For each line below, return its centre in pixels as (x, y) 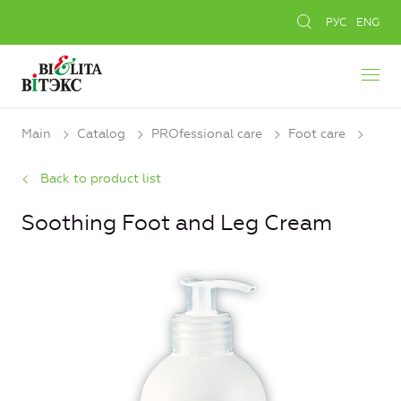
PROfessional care (207, 134)
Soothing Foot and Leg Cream (177, 223)
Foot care (317, 134)
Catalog (101, 134)
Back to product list (101, 179)
